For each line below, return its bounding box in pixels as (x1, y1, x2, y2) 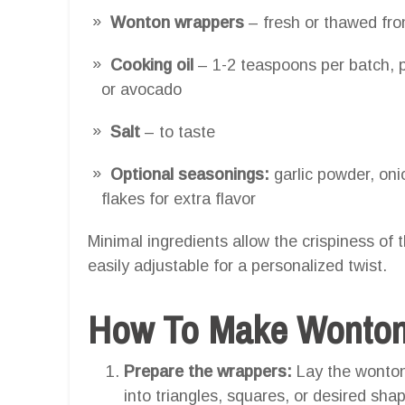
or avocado (101, 80, 182, 99)
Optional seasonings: (110, 165, 269, 184)
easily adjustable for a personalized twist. (88, 256, 387, 275)
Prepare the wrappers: (124, 362, 292, 381)
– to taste (140, 122, 215, 141)
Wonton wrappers (110, 13, 244, 32)
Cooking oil (110, 55, 193, 74)
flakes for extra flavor (101, 189, 256, 208)
